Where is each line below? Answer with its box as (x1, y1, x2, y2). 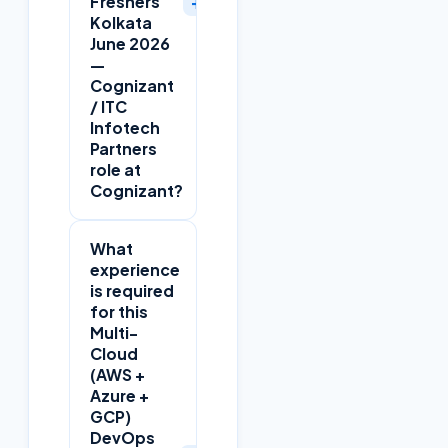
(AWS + (90, 365, 145, 385)
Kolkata (90, 13, 152, 33)
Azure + (90, 386, 149, 406)
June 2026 (90, 34, 170, 54)
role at (90, 160, 141, 180)
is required (90, 281, 174, 301)
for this (90, 302, 148, 322)
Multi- (90, 323, 138, 343)
